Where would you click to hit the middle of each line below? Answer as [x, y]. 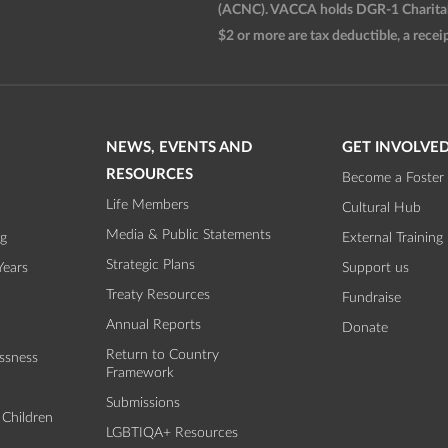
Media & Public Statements [188, 234]
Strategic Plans [150, 264]
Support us [375, 267]
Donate [365, 327]
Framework [140, 372]
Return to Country [162, 354]
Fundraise [371, 297]
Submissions [143, 402]
